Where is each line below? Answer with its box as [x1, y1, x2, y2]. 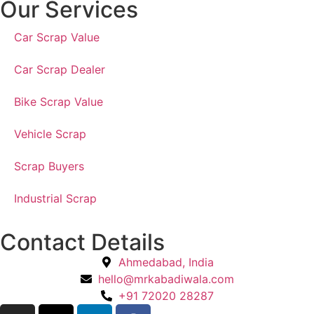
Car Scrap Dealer [14, 62, 105, 77]
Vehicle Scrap [14, 127, 86, 142]
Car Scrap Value [14, 30, 100, 45]
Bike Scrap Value [14, 95, 103, 109]
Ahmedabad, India [118, 255, 214, 270]
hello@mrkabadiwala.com [97, 272, 234, 287]
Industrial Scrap [14, 191, 97, 206]
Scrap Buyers [14, 159, 84, 174]
